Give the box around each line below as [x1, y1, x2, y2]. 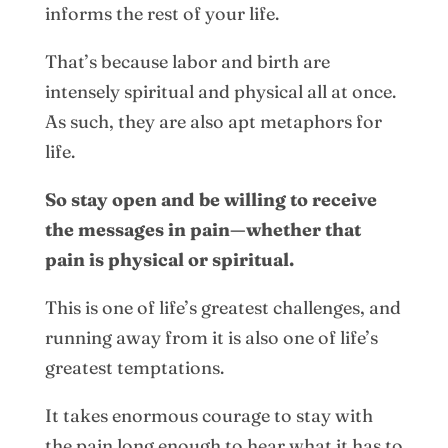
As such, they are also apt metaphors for [44, 109, 382, 133]
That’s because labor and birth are [44, 49, 330, 73]
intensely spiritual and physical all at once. [44, 79, 396, 103]
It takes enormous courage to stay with [44, 403, 373, 427]
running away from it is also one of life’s [44, 325, 378, 349]
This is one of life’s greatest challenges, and [44, 295, 401, 319]
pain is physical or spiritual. [44, 247, 294, 271]
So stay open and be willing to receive [44, 187, 377, 211]
